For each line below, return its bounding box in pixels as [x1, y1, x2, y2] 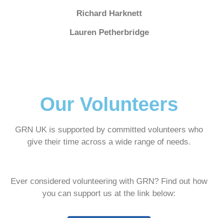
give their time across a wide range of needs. [27, 137, 191, 146]
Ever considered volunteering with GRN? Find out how [11, 176, 207, 186]
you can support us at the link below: [42, 188, 176, 198]
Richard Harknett [76, 8, 142, 18]
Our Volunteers [40, 93, 178, 115]
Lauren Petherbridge [69, 28, 149, 37]
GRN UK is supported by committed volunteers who [15, 125, 203, 134]
